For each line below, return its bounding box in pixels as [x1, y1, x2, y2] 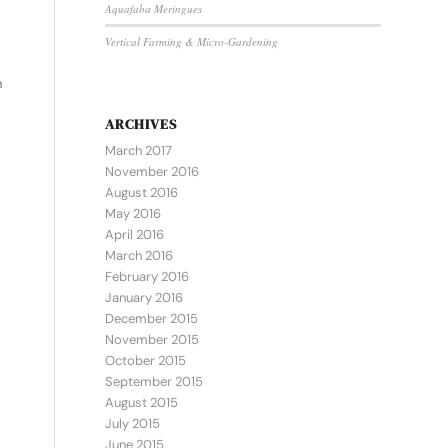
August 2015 [105, 394, 179, 411]
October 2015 [105, 352, 187, 369]
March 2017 [105, 142, 173, 159]
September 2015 [105, 373, 204, 390]
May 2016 [105, 205, 162, 222]
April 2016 [105, 226, 165, 243]
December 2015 [105, 310, 199, 327]
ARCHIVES [105, 114, 178, 134]
